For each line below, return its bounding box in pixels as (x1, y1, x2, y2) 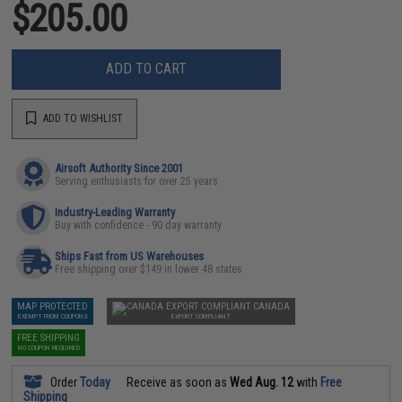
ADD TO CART (106, 60, 188, 77)
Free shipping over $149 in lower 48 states (55, 262, 243, 275)
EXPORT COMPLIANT (171, 311, 232, 320)
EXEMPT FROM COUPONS (17, 311, 88, 320)
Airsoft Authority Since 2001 (55, 161, 184, 175)
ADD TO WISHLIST (40, 112, 124, 125)
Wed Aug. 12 (230, 374, 294, 389)
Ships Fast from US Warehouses (55, 249, 205, 263)
